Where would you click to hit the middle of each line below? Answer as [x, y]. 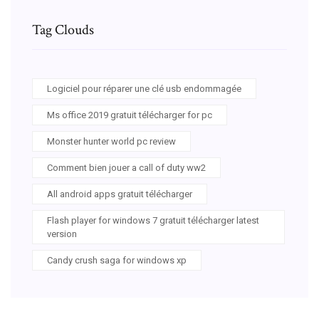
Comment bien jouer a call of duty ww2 [126, 167]
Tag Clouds [63, 30]
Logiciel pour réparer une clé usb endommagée [144, 88]
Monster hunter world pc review [111, 141]
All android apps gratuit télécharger [120, 194]
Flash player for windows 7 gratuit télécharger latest [153, 220]
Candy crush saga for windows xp [117, 260]
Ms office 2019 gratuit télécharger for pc [130, 115]
